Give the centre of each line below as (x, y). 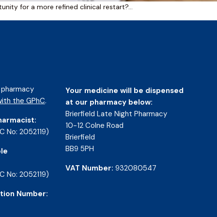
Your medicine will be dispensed (125, 91)
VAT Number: (90, 168)
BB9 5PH (80, 149)
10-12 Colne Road (95, 125)
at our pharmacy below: (109, 102)
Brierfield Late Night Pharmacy (116, 114)
